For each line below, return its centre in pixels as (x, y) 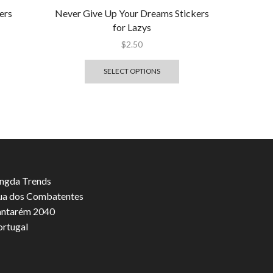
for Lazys (132, 27)
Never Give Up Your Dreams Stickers (132, 13)
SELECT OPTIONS (132, 71)
